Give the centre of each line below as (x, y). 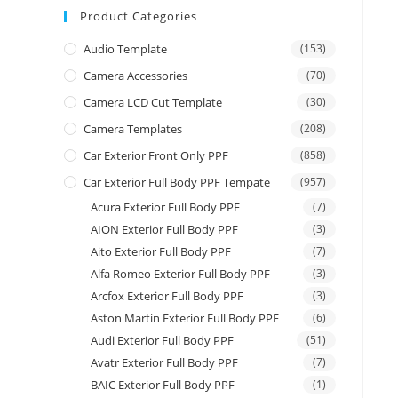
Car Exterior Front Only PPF (156, 156)
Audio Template (125, 49)
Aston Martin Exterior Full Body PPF (185, 318)
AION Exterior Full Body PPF (164, 230)
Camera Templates (133, 129)
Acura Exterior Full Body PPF (165, 207)
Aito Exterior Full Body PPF (161, 252)
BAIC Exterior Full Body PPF (163, 385)
